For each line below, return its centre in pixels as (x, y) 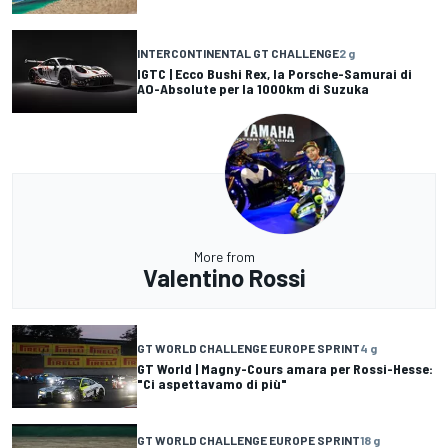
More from (224, 256)
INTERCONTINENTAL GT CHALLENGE (238, 53)
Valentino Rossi (224, 277)
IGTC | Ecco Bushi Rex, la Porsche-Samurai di (274, 74)
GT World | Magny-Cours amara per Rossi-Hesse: (285, 369)
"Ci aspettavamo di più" (212, 384)
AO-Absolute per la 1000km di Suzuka (253, 89)
